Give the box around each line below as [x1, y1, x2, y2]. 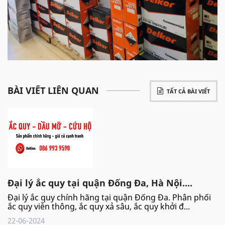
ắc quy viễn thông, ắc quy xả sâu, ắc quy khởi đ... [8, 200, 190, 212]
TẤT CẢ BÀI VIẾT [167, 87, 210, 95]
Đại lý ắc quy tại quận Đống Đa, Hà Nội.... [8, 176, 192, 189]
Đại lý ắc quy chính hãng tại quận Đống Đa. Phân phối [8, 191, 211, 203]
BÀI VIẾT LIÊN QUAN [8, 84, 99, 96]
